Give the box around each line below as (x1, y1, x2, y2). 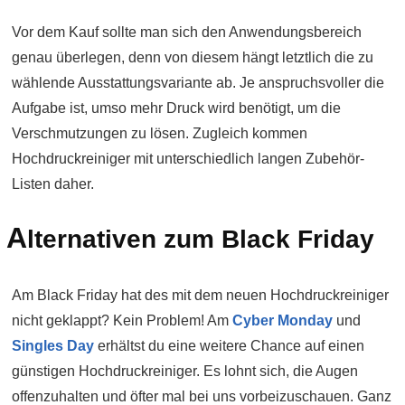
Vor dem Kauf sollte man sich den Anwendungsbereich (12, 24, 362, 40)
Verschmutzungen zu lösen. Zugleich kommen (12, 126, 307, 141)
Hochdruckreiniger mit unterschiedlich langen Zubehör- (12, 151, 364, 166)
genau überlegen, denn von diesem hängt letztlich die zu (12, 50, 373, 65)
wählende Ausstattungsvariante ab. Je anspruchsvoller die (12, 75, 384, 90)
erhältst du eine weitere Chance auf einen (94, 338, 364, 353)
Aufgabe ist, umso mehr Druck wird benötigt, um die (12, 100, 341, 116)
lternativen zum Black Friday (27, 225, 374, 253)
